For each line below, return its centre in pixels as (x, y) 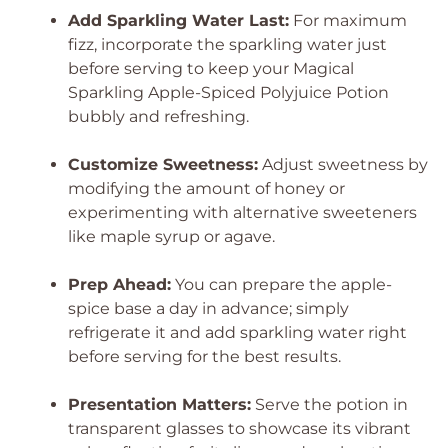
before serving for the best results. (204, 356)
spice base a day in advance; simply (208, 308)
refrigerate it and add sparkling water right (237, 332)
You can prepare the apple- (281, 284)
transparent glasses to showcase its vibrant (239, 428)
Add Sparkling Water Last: (178, 20)
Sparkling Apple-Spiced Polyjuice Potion (228, 92)
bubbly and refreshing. (158, 116)
